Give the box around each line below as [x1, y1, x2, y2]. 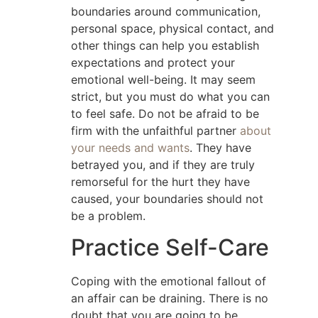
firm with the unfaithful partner [71, 123, 240, 138]
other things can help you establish [71, 38, 259, 53]
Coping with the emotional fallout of [71, 274, 266, 289]
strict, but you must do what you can [71, 89, 270, 104]
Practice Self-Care [71, 234, 269, 262]
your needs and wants [71, 140, 190, 155]
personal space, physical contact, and [71, 21, 274, 35]
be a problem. [71, 208, 146, 223]
